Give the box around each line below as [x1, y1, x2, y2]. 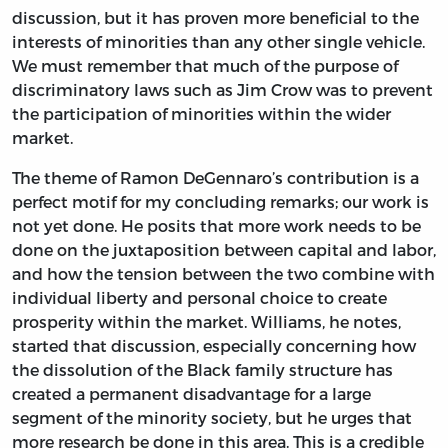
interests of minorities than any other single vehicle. [12, 31, 425, 51]
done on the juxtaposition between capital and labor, [12, 239, 436, 259]
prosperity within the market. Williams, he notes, [12, 311, 401, 331]
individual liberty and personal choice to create [12, 287, 387, 307]
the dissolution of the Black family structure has [12, 359, 393, 379]
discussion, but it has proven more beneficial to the [12, 7, 419, 27]
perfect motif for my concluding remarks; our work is [12, 191, 429, 211]
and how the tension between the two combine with [12, 263, 435, 283]
